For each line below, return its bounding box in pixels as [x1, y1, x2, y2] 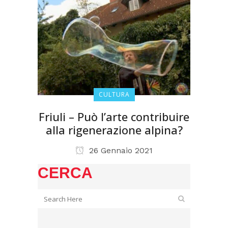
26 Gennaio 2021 [87, 146, 153, 155]
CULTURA [98, 90, 130, 99]
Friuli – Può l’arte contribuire [39, 109, 189, 124]
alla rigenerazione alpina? [45, 122, 183, 137]
